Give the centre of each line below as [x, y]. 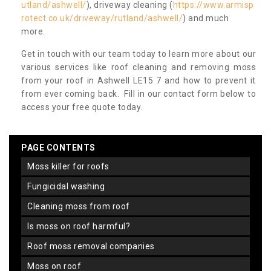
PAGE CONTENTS [58, 148]
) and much [206, 18]
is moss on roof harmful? [80, 227]
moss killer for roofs [72, 167]
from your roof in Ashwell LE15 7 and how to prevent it [139, 81]
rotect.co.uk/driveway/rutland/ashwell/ [102, 18]
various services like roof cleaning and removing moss [139, 67]
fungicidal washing [68, 187]
